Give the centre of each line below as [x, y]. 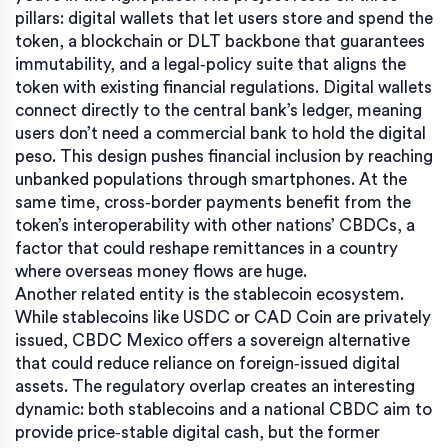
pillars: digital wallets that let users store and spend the [224, 18]
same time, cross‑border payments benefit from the [213, 202]
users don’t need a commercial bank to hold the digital [220, 133]
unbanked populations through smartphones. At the [211, 179]
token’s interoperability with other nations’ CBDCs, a [215, 225]
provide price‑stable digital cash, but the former [197, 432]
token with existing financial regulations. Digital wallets [223, 87]
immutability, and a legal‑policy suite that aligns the [210, 64]
